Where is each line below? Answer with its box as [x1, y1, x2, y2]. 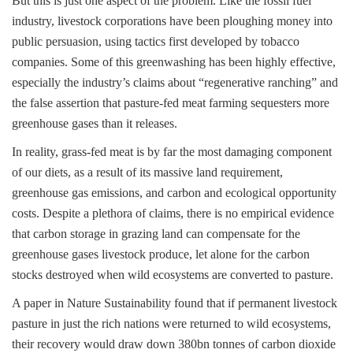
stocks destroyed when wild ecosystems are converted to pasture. [12, 268, 333, 281]
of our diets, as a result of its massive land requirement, [12, 165, 283, 179]
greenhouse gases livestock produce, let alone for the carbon [12, 247, 310, 261]
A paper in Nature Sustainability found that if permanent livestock [12, 296, 337, 310]
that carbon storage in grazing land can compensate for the [12, 227, 300, 240]
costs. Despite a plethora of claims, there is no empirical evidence [12, 206, 334, 220]
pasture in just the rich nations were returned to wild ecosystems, [12, 317, 331, 330]
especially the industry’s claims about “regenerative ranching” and [12, 76, 338, 89]
